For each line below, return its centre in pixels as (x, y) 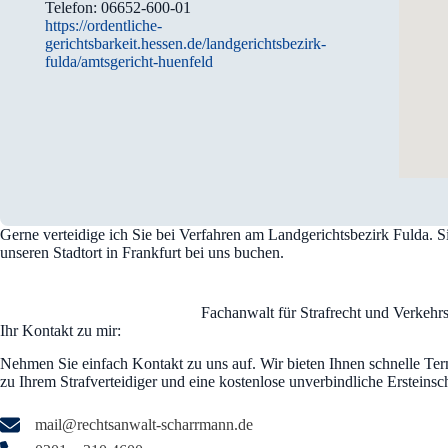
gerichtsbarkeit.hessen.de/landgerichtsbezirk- (186, 43)
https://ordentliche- (104, 25)
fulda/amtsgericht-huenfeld (129, 61)
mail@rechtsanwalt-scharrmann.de (144, 424)
